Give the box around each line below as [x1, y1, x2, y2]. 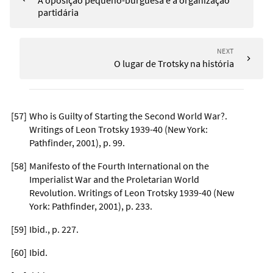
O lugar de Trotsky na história [114, 57, 234, 69]
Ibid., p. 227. [29, 222, 79, 235]
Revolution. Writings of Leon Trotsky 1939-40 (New [29, 186, 234, 199]
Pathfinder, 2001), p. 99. [29, 136, 125, 149]
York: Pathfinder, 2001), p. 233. [29, 199, 152, 212]
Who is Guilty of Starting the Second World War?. [29, 109, 227, 122]
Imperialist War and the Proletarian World [29, 172, 199, 185]
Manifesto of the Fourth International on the [29, 159, 209, 172]
